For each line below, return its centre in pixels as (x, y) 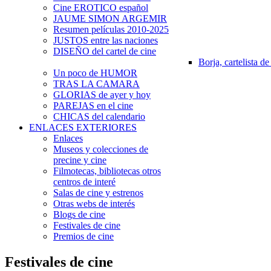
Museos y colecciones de (101, 149)
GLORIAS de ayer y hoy (102, 95)
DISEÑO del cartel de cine (105, 51)
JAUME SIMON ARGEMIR (110, 18)
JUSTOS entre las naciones (106, 40)
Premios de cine (83, 236)
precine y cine (80, 160)
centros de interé (84, 182)
